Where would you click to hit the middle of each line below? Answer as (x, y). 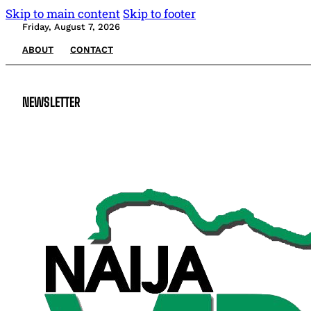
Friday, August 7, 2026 (71, 27)
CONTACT (92, 50)
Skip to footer (159, 14)
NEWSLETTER (51, 102)
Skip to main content (63, 14)
